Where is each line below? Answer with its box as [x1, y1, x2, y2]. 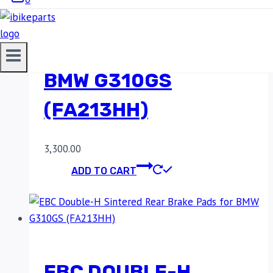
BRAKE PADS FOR [44, 40, 209, 63]
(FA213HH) [44, 98, 148, 122]
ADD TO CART [71, 165, 136, 177]
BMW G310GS [44, 69, 172, 93]
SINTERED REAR [44, 10, 197, 34]
